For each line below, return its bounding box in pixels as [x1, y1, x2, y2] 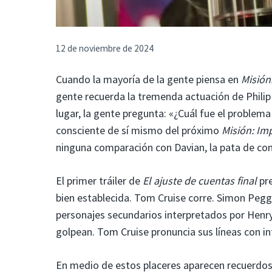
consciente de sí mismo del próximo [56, 123, 222, 137]
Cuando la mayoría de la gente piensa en [56, 72, 241, 86]
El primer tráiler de [56, 173, 143, 188]
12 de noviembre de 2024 [56, 42, 154, 55]
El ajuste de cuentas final [143, 173, 257, 188]
